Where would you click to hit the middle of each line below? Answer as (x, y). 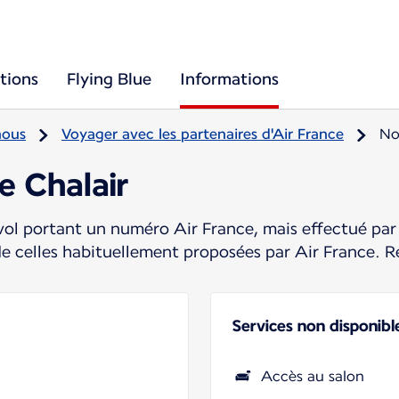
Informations (229, 79)
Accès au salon (313, 376)
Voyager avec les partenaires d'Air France (203, 134)
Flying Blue (109, 79)
